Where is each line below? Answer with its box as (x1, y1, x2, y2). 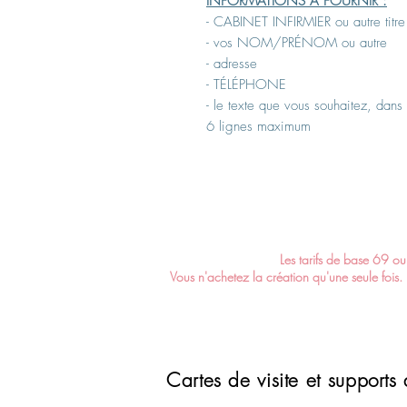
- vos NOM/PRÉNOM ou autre (206, 33, 387, 52)
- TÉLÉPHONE (206, 74, 286, 94)
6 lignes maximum (206, 116, 311, 135)
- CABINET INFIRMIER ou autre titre (206, 12, 405, 31)
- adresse (206, 54, 262, 73)
